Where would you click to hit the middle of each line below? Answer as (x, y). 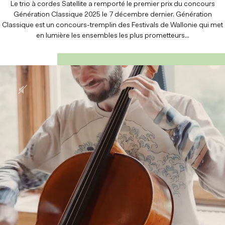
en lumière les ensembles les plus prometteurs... (113, 36)
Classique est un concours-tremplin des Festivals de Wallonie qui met (113, 26)
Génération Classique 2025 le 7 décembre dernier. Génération (113, 15)
